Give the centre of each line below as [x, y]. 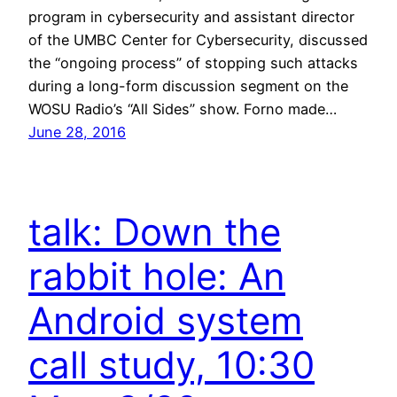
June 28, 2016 [77, 132]
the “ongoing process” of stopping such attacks [193, 63]
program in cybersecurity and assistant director [191, 17]
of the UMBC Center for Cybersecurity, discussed [198, 40]
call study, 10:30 [171, 365]
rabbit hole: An [157, 276]
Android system [166, 321]
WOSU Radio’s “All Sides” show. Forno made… [183, 109]
